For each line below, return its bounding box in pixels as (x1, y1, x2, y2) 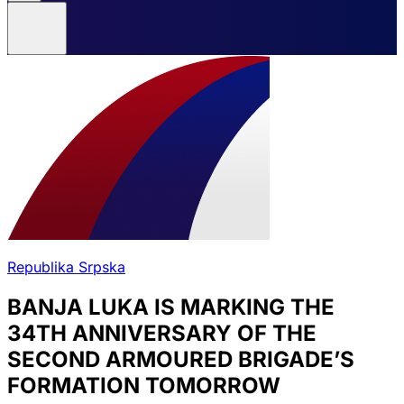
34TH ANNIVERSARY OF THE (7, 319, 317, 346)
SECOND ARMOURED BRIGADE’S (7, 345, 354, 372)
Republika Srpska (7, 258, 125, 276)
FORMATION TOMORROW (7, 372, 280, 399)
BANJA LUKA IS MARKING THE (7, 293, 335, 320)
